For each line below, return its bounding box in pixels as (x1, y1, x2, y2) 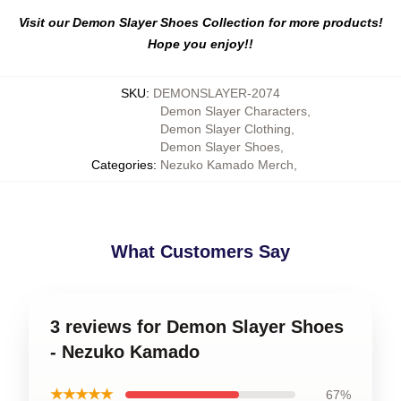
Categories (90, 158, 153, 172)
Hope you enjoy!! (148, 37, 253, 51)
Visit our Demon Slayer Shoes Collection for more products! (18, 15, 383, 30)
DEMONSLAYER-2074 (153, 86, 280, 100)
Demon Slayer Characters (159, 104, 307, 118)
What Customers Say (111, 242, 290, 261)
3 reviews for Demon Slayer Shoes (50, 317, 344, 337)
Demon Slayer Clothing (159, 122, 291, 136)
